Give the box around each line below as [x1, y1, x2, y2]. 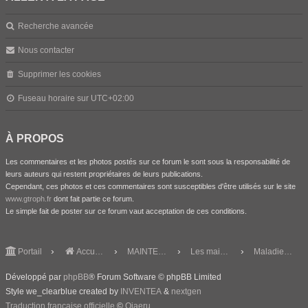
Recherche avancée [18, 21, 94, 31]
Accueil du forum [76, 247, 95, 256]
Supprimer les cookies [18, 69, 102, 79]
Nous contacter [18, 45, 75, 55]
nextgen [171, 287, 201, 296]
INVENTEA [120, 287, 162, 296]
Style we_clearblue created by [5, 287, 120, 296]
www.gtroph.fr [5, 195, 52, 203]
